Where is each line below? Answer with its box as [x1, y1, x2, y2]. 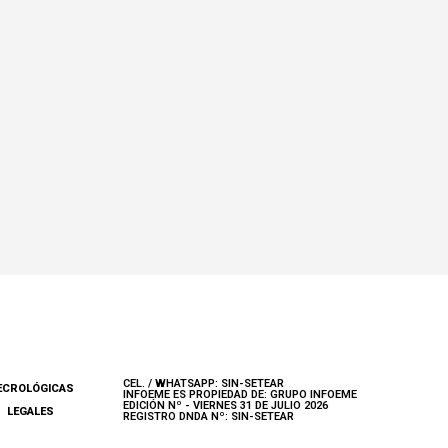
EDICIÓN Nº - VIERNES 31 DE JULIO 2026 [123, 398, 328, 412]
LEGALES [7, 404, 54, 418]
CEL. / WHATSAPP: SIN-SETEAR [123, 376, 284, 390]
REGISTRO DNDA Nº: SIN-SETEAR [123, 409, 294, 423]
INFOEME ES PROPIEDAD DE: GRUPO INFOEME [123, 387, 357, 401]
